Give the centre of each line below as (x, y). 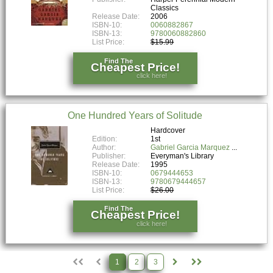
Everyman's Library (183, 156)
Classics (165, 8)
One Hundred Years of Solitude (135, 115)
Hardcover (168, 130)
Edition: (105, 139)
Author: (104, 147)
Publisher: (109, 156)
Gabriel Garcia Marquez (190, 147)
